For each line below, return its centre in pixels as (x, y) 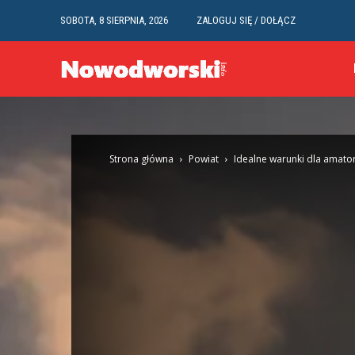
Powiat (204, 159)
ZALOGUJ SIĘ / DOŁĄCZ (246, 20)
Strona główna (141, 159)
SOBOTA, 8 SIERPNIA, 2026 (114, 20)
